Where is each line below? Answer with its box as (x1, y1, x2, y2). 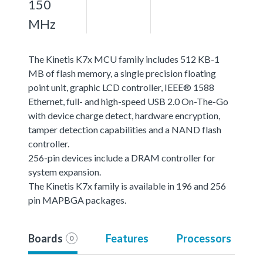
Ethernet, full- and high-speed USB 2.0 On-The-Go (28, 95, 228, 107)
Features (105, 231, 149, 245)
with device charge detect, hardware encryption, (28, 109, 220, 121)
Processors (176, 231, 231, 245)
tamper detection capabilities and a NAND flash (28, 123, 221, 135)
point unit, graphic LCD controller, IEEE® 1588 (28, 81, 214, 93)
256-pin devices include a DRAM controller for (28, 151, 215, 163)
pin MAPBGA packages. (28, 194, 126, 205)
